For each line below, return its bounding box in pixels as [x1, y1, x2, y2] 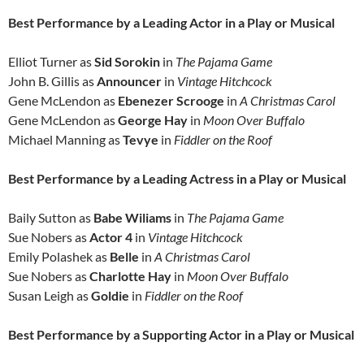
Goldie [91, 288, 132, 304]
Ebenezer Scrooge [118, 93, 224, 109]
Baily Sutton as [8, 210, 93, 226]
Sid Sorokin [94, 54, 162, 70]
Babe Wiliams [93, 210, 174, 226]
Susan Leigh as [8, 288, 91, 304]
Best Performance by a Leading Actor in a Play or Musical [8, 15, 335, 31]
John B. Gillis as [8, 73, 97, 89]
